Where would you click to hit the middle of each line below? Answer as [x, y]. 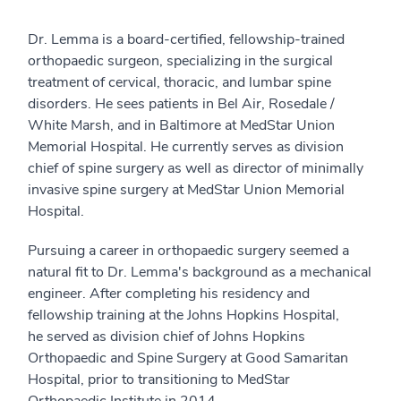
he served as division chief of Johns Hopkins [166, 336]
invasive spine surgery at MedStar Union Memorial [186, 189]
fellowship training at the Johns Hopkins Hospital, [183, 315]
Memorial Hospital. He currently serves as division [186, 146]
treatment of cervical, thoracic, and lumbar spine [179, 82]
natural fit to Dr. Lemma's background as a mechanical [200, 272]
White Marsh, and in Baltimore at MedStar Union [181, 125]
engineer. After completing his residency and [169, 293]
